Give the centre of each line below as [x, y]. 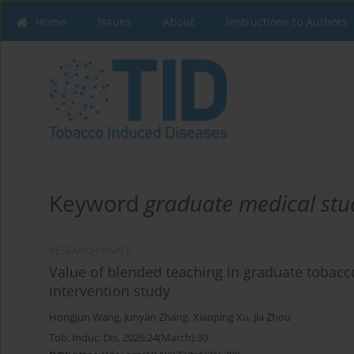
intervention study [109, 291]
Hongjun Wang [84, 318]
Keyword [97, 203]
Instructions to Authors [287, 22]
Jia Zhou [272, 318]
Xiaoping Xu [221, 318]
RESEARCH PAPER [90, 251]
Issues [115, 22]
